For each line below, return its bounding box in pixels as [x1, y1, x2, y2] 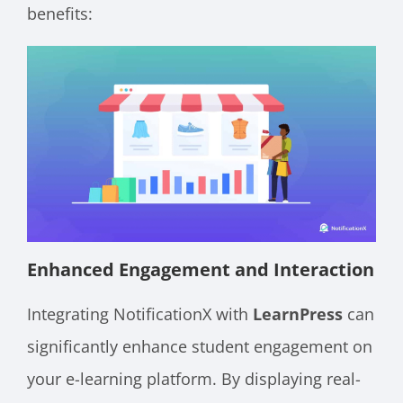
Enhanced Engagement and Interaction [27, 256, 374, 282]
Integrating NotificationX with [27, 302, 253, 325]
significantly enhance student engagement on [27, 335, 372, 357]
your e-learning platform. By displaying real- [27, 367, 361, 390]
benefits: [27, 3, 93, 25]
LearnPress [253, 302, 347, 325]
